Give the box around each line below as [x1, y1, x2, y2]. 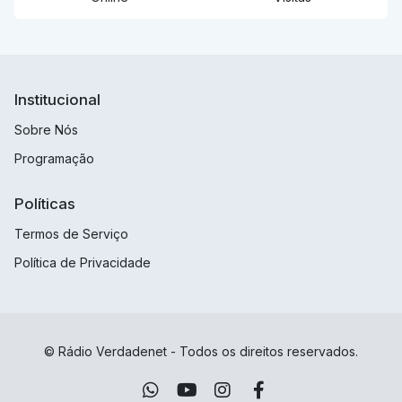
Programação [14, 151, 94, 167]
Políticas [14, 195, 75, 214]
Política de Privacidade [14, 255, 151, 271]
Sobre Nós [14, 122, 78, 138]
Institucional [14, 91, 100, 109]
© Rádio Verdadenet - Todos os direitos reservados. [44, 344, 358, 360]
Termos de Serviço [14, 226, 128, 242]
